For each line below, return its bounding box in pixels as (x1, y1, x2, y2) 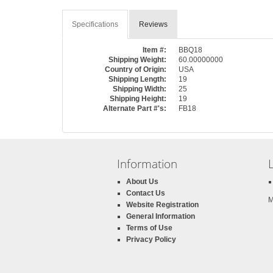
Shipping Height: (110, 94, 166, 103)
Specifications (72, 20, 118, 29)
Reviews (139, 20, 168, 29)
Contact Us (126, 189, 165, 197)
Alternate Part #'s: (103, 104, 166, 113)
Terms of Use (126, 224, 172, 232)
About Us (126, 177, 158, 186)
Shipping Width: (113, 85, 166, 93)
